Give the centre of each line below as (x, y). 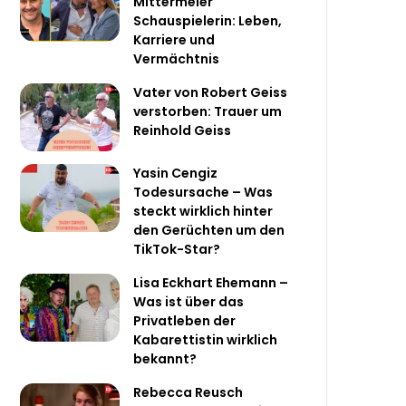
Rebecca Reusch (188, 393)
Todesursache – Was (203, 193)
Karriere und (174, 40)
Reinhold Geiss (183, 131)
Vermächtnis (177, 59)
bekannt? (165, 359)
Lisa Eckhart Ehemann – (211, 283)
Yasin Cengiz (176, 174)
